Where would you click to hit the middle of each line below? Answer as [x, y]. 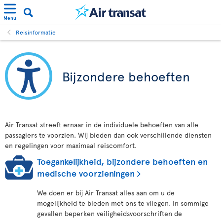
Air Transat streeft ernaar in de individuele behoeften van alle [102, 125]
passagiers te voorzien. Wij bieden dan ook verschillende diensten [108, 135]
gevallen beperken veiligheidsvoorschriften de [110, 213]
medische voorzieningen [86, 173]
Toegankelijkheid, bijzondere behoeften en [122, 161]
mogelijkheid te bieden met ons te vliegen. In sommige [123, 203]
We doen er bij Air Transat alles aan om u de [106, 193]
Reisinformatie [36, 32]
